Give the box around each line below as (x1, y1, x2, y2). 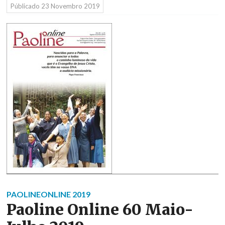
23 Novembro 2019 (41, 2, 100, 11)
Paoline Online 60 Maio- (7, 200, 193, 219)
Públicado (10, 2, 41, 11)
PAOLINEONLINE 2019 (7, 189, 90, 199)
